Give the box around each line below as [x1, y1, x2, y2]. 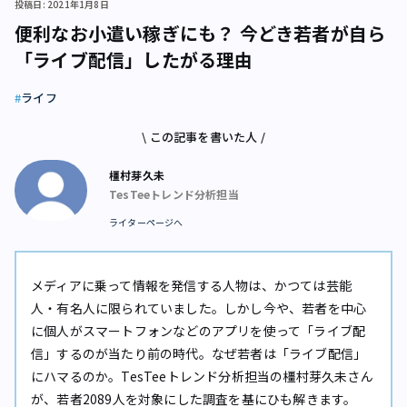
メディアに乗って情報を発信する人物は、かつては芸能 [31, 275, 352, 294]
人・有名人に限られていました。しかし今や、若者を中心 [31, 298, 367, 317]
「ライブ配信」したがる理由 [15, 45, 253, 73]
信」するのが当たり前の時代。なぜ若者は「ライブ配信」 [31, 343, 367, 362]
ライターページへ [109, 214, 184, 229]
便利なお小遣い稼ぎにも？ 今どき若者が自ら [15, 19, 386, 46]
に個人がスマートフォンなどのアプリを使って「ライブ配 [31, 321, 366, 340]
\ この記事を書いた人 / [142, 127, 265, 145]
